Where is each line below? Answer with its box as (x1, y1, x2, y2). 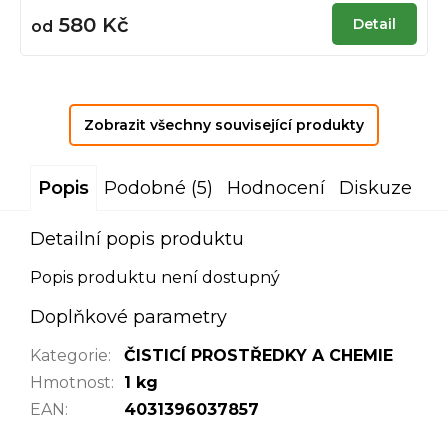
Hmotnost (30, 372, 111, 392)
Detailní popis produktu (30, 227, 244, 250)
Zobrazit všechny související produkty (84, 115, 364, 134)
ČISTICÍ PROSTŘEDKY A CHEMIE (124, 345, 393, 365)
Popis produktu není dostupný (30, 267, 280, 287)
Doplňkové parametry (30, 305, 227, 328)
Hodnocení (226, 176, 325, 199)
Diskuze (338, 176, 412, 199)
